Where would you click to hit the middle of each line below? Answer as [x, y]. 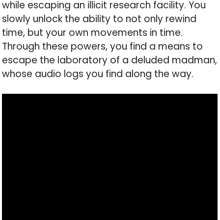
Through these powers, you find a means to [103, 47]
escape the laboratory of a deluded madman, [110, 60]
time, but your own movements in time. [93, 33]
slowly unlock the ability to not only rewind [99, 19]
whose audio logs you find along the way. [98, 74]
